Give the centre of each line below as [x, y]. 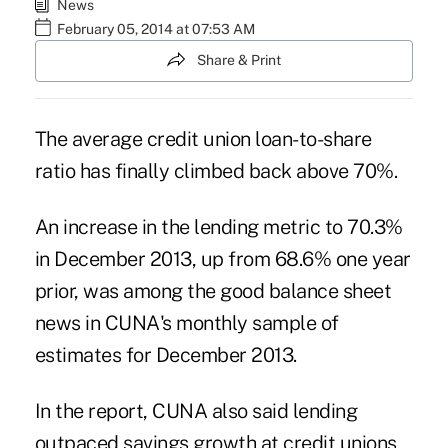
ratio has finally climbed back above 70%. [216, 170]
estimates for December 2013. [165, 354]
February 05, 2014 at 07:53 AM [155, 29]
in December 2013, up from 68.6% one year [222, 258]
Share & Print [239, 60]
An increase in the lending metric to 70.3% [218, 226]
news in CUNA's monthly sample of [186, 322]
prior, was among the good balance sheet [213, 290]
